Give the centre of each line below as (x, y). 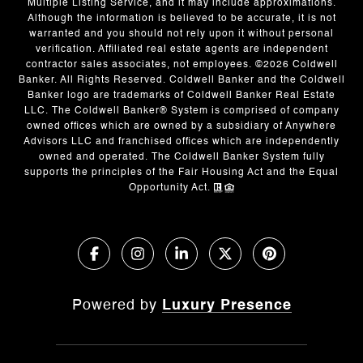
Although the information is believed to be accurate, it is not (181, 18)
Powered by (117, 305)
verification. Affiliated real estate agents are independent (181, 49)
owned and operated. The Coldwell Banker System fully (181, 157)
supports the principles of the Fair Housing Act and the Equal (181, 172)
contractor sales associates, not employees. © (144, 64)
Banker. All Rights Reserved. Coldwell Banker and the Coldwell (181, 80)
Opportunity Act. (171, 188)
